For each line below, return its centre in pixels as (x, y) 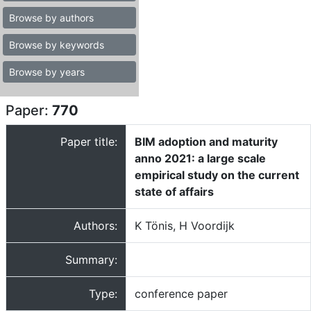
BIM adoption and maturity (206, 142)
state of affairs (174, 192)
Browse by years (47, 72)
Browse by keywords (57, 45)
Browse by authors (51, 18)
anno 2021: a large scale (200, 158)
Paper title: (89, 142)
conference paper (181, 294)
